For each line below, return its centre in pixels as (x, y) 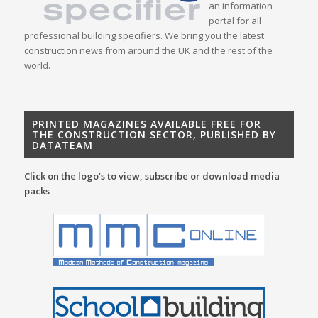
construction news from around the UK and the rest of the (148, 51)
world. (37, 66)
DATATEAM (62, 146)
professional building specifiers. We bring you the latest (144, 36)
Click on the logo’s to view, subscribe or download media (152, 176)
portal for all (235, 21)
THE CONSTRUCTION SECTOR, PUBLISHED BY (154, 135)
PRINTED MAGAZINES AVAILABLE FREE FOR (146, 124)
